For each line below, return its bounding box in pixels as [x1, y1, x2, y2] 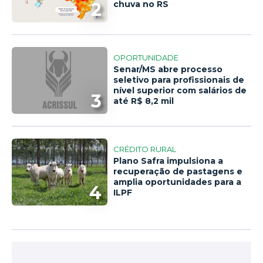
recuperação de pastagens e [113, 166, 243, 177]
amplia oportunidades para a [113, 177, 242, 188]
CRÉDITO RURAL [113, 144, 177, 154]
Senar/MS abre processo [113, 64, 223, 75]
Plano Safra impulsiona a [113, 156, 224, 167]
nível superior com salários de [113, 85, 247, 96]
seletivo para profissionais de [113, 75, 245, 86]
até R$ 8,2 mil [113, 96, 174, 107]
